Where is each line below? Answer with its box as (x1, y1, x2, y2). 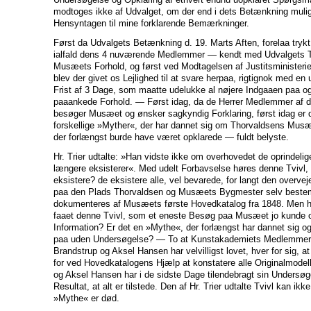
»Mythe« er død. (53, 292, 119, 303)
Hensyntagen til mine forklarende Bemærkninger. (53, 17, 249, 28)
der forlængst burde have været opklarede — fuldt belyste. (53, 131, 289, 142)
